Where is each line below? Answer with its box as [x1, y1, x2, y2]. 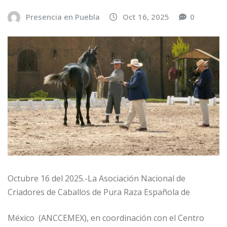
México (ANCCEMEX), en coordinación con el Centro [8, 212, 204, 223]
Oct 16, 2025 [123, 12, 169, 22]
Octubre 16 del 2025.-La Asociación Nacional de [8, 172, 185, 184]
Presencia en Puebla [26, 12, 100, 22]
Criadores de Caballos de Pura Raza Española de [8, 186, 190, 198]
